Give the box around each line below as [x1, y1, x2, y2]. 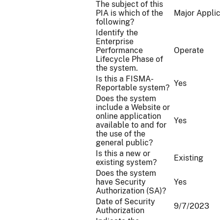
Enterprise [96, 37, 134, 46]
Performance [96, 46, 143, 55]
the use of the [96, 129, 145, 138]
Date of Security [96, 197, 155, 206]
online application [96, 111, 161, 121]
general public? [96, 138, 153, 147]
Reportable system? [96, 83, 169, 92]
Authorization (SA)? [96, 186, 166, 195]
